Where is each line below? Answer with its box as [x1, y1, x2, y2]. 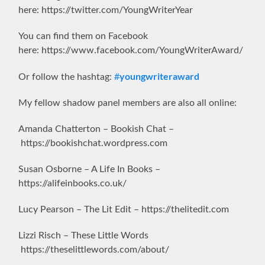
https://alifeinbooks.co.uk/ [18, 178, 127, 188]
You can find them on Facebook [18, 31, 148, 41]
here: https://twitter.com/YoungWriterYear [18, 5, 193, 15]
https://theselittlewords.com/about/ [18, 244, 170, 254]
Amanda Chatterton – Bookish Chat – [18, 124, 174, 134]
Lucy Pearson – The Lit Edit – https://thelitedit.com [18, 204, 230, 214]
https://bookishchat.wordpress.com [18, 138, 168, 148]
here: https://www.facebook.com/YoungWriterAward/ [18, 45, 244, 55]
